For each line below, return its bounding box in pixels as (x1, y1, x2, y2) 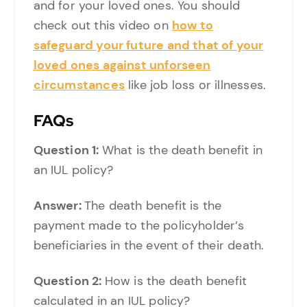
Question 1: (33, 142, 102, 159)
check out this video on (33, 17, 172, 34)
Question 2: (33, 272, 105, 289)
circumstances (33, 77, 125, 94)
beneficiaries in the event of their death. (33, 236, 265, 254)
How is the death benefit (104, 272, 247, 289)
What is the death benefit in (101, 142, 262, 159)
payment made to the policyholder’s (33, 217, 244, 234)
